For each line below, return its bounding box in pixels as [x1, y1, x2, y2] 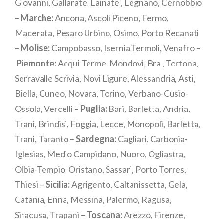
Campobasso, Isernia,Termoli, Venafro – [50, 43, 200, 54]
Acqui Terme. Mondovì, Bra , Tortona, [56, 58, 198, 69]
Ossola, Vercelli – [15, 103, 80, 114]
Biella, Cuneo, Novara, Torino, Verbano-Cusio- [15, 88, 188, 99]
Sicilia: [45, 179, 70, 190]
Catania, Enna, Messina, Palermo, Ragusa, [15, 194, 172, 205]
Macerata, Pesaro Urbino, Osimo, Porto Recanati [15, 27, 199, 39]
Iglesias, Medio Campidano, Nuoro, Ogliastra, [15, 149, 185, 160]
